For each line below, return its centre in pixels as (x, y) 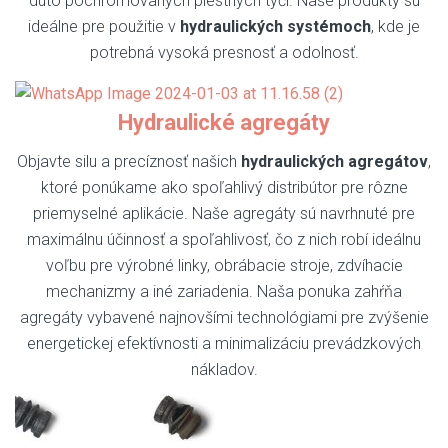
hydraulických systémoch (275, 26)
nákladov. (224, 370)
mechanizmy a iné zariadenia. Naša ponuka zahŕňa (224, 292)
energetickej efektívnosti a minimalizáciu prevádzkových (224, 344)
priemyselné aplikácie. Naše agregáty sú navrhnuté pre (224, 214)
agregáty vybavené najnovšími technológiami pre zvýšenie (224, 318)
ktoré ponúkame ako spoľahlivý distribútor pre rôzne (224, 188)
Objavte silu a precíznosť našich (129, 162)
